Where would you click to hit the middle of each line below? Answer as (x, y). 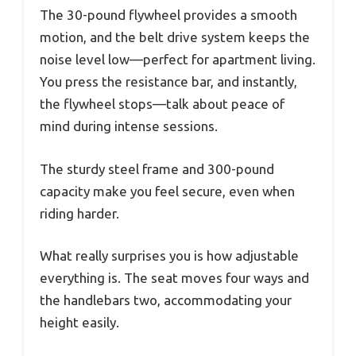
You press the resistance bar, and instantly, (168, 82)
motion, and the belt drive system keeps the (175, 37)
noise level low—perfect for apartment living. (178, 60)
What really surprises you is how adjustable (169, 256)
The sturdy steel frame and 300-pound (157, 168)
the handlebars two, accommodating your (166, 300)
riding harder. (79, 213)
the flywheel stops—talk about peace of (162, 104)
